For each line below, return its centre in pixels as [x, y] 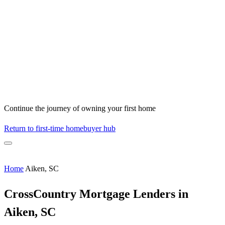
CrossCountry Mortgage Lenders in [96, 194]
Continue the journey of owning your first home [80, 108]
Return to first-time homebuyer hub [60, 129]
